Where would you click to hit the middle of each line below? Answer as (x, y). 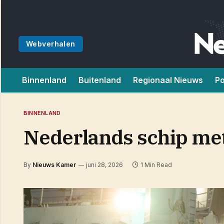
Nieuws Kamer (54, 165)
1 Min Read (156, 165)
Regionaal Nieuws (168, 80)
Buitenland (100, 80)
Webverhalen (51, 44)
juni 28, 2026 (104, 165)
